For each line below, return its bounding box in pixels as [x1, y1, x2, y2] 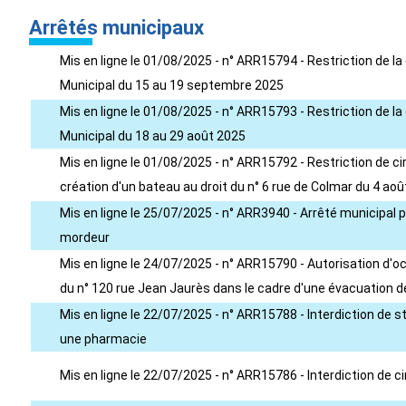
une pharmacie [60, 332, 147, 346]
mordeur [60, 230, 110, 245]
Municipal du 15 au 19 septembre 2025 [60, 78, 284, 92]
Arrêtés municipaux [29, 16, 204, 39]
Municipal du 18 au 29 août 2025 [60, 129, 246, 143]
